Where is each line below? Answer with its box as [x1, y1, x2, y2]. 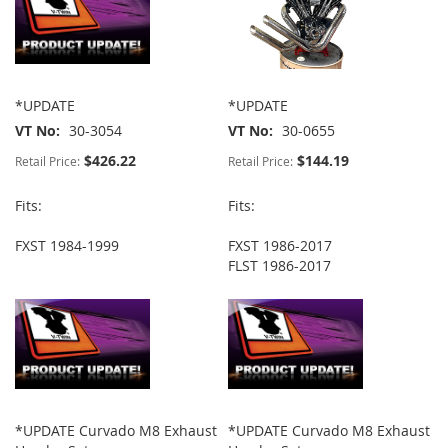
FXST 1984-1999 [15, 236, 119, 256]
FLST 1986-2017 [228, 256, 332, 276]
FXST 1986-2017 [228, 236, 333, 256]
